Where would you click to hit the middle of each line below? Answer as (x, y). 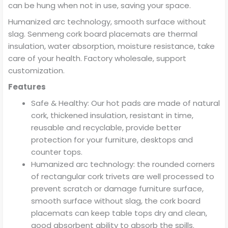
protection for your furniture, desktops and (112, 139)
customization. (36, 70)
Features (28, 87)
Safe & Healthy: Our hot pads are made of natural (125, 103)
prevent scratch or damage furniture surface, (117, 188)
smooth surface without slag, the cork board (116, 201)
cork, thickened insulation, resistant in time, (112, 115)
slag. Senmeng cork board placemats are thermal (103, 34)
